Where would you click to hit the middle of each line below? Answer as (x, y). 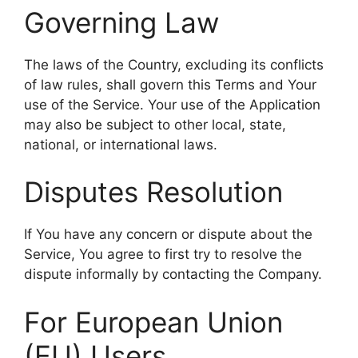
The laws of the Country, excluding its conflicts (174, 64)
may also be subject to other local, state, (155, 124)
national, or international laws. (121, 144)
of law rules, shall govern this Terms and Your (170, 84)
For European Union (153, 322)
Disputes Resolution (153, 192)
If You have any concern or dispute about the (168, 234)
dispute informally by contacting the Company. (173, 274)
